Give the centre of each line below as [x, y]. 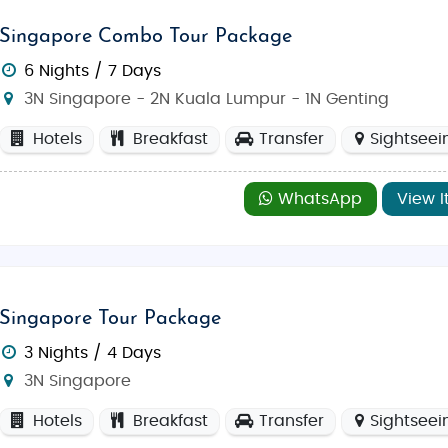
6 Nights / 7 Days [93, 70]
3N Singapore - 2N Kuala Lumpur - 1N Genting [204, 98]
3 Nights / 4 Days [93, 352]
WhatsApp [317, 198]
